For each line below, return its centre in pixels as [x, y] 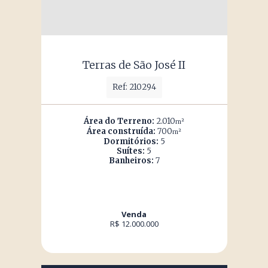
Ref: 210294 [134, 87]
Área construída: [121, 131]
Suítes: [131, 151]
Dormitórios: [131, 141]
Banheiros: [131, 161]
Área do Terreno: [119, 121]
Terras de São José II [134, 65]
